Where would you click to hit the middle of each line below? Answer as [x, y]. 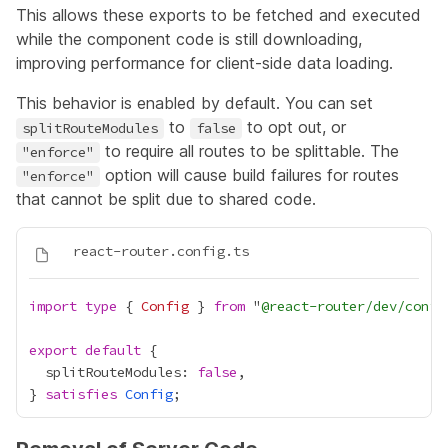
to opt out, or [294, 127]
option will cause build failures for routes [249, 175]
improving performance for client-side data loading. [204, 63]
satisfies [81, 394]
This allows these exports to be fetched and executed [218, 15]
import [53, 306]
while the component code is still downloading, [189, 39]
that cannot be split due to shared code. [166, 199]
